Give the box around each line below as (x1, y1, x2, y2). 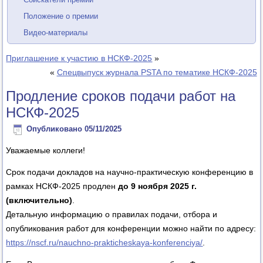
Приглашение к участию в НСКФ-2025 (6, 53, 153, 63)
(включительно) (6, 195, 73, 205)
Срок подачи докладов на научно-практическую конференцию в (6, 167, 254, 177)
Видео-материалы (23, 28, 88, 37)
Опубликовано (26, 124, 83, 134)
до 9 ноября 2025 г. (116, 181, 197, 191)
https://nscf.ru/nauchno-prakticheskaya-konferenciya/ (6, 237, 203, 247)
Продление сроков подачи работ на (6, 87, 236, 104)
